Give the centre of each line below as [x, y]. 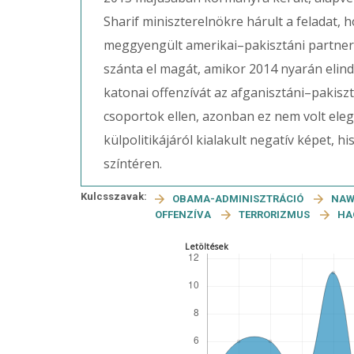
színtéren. [133, 164]
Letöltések [207, 247]
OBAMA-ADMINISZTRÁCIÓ [239, 199]
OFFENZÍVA [184, 215]
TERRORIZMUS [275, 215]
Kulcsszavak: [114, 196]
